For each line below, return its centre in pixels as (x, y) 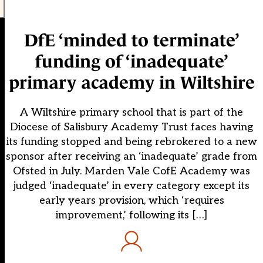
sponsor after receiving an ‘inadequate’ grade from (131, 157)
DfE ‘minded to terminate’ (131, 41)
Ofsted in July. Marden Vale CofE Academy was (131, 171)
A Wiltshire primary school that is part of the (131, 113)
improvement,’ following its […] (131, 215)
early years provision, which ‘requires (131, 201)
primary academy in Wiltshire (131, 83)
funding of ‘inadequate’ (131, 62)
